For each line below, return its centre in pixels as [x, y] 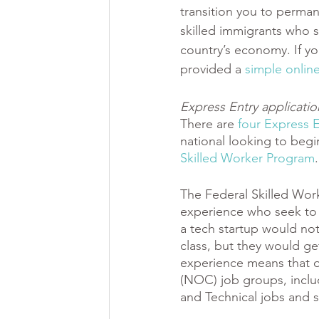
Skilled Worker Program [247, 158]
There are [209, 124]
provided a [213, 69]
